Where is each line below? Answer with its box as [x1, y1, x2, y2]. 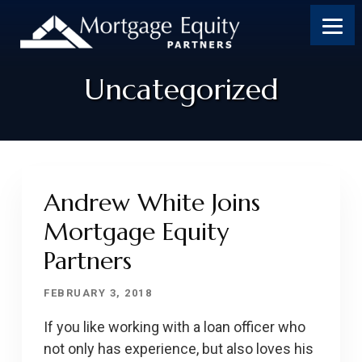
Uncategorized [83, 70, 279, 107]
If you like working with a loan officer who [44, 318, 306, 336]
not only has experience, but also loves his [44, 340, 314, 358]
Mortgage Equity [44, 217, 229, 247]
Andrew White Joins [44, 187, 261, 218]
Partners [44, 246, 133, 276]
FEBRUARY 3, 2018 [44, 287, 153, 300]
